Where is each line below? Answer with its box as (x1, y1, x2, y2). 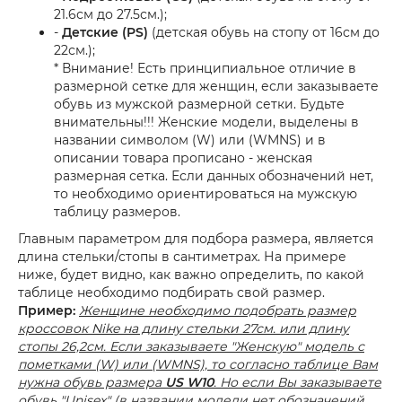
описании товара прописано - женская (54, 149, 312, 166)
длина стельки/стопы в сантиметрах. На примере (18, 248, 346, 265)
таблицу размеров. (54, 203, 180, 220)
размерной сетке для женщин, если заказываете (54, 77, 379, 94)
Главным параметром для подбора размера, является (18, 230, 373, 247)
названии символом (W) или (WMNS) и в (54, 131, 326, 148)
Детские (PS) (62, 23, 148, 40)
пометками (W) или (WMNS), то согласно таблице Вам (18, 355, 378, 372)
